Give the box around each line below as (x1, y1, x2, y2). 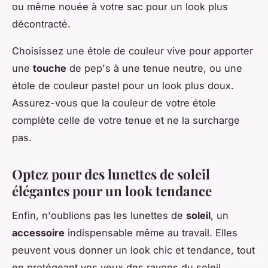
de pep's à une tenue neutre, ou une (66, 62, 242, 75)
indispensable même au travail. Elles (65, 227, 237, 239)
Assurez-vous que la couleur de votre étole (12, 97, 216, 109)
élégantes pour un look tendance (12, 182, 212, 200)
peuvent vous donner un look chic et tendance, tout (12, 244, 255, 257)
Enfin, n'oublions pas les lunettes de (12, 209, 186, 222)
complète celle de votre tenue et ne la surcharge (12, 114, 240, 127)
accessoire (12, 227, 65, 239)
